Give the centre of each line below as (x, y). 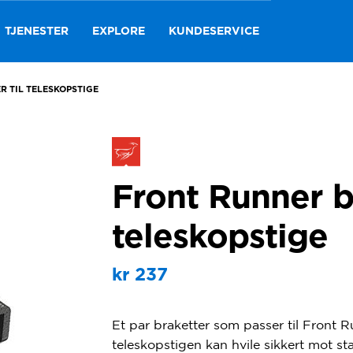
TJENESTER (37, 32)
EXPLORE (119, 32)
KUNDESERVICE (214, 32)
